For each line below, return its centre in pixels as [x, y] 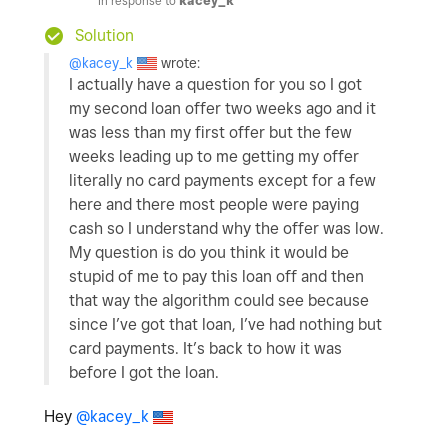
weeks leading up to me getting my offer [214, 157]
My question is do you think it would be [209, 253]
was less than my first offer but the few [210, 133]
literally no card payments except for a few [222, 181]
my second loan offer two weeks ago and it [222, 109]
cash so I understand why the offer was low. [226, 229]
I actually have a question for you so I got [215, 85]
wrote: [178, 63]
